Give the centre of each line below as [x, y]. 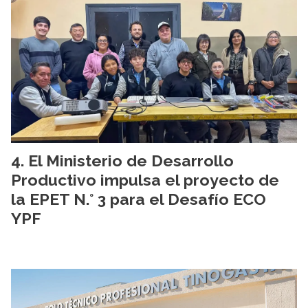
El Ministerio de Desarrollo [131, 160]
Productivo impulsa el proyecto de [145, 179]
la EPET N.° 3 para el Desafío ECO [139, 199]
